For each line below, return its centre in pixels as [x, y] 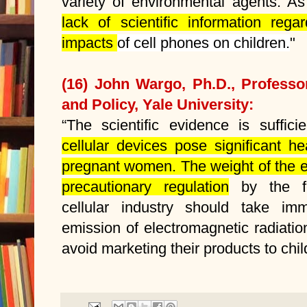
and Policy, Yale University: [158, 104]
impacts [89, 42]
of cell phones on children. [204, 42]
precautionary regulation [145, 186]
